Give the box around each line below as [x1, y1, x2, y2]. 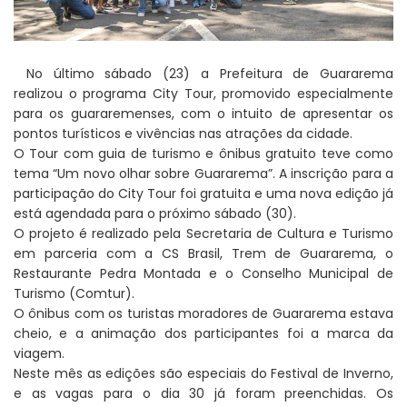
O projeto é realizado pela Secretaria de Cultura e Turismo [14, 224, 393, 243]
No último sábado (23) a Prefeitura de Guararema [26, 65, 393, 84]
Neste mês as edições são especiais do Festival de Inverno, [14, 364, 393, 383]
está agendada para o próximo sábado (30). [14, 204, 296, 223]
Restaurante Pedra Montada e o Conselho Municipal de [14, 264, 393, 283]
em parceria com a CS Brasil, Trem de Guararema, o [14, 244, 393, 263]
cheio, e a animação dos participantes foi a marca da [14, 324, 393, 343]
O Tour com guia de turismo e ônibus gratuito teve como [14, 144, 393, 164]
